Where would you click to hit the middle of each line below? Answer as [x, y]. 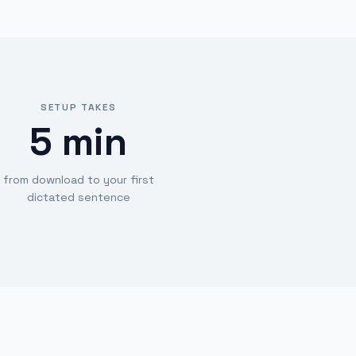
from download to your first [78, 180]
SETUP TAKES [78, 107]
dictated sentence [78, 197]
